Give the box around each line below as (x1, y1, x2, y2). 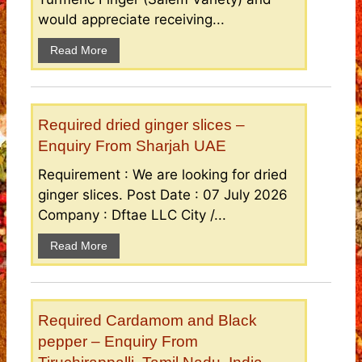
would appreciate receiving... (38, 11, 225, 28)
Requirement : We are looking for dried (38, 166, 288, 183)
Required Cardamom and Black (38, 312, 257, 330)
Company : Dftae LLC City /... (38, 207, 226, 224)
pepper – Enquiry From (38, 333, 198, 351)
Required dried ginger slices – (38, 116, 245, 134)
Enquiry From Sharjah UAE (38, 137, 226, 155)
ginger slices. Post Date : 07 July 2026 (38, 187, 288, 204)
